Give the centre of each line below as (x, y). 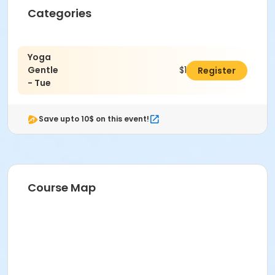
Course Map (62, 188)
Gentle (43, 70)
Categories (60, 14)
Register (217, 70)
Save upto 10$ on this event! (94, 119)
